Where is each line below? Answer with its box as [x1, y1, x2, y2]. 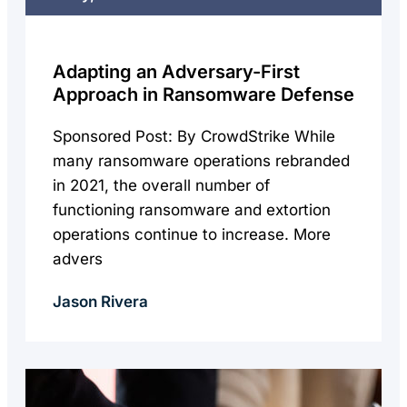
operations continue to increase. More [53, 225, 331, 243]
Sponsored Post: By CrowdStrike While [53, 127, 335, 145]
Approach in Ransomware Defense [53, 84, 354, 105]
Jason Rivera [53, 293, 148, 311]
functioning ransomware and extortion [53, 201, 331, 219]
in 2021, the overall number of [53, 176, 270, 194]
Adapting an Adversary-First [53, 61, 300, 83]
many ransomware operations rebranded [53, 152, 350, 170]
